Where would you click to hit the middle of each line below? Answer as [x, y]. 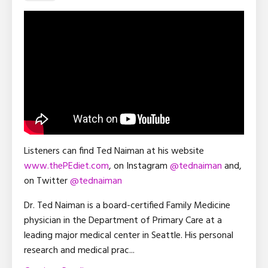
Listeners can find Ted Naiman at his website [114, 151]
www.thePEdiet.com [66, 166]
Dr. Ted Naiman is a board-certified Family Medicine [127, 205]
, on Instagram [139, 166]
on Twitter [47, 181]
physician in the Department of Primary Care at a [123, 220]
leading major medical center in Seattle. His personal [129, 235]
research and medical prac [77, 250]
